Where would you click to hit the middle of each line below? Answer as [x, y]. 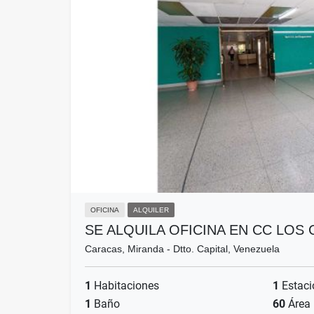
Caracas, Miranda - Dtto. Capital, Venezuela [182, 249]
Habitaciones [125, 286]
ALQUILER [151, 210]
